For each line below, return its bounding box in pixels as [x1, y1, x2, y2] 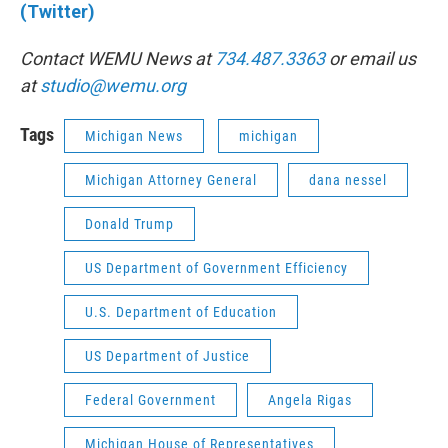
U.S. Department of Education [85, 304, 277, 320]
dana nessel [309, 172, 387, 188]
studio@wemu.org [40, 75, 186, 96]
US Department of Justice [85, 348, 250, 364]
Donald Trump [85, 216, 174, 232]
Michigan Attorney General [85, 172, 257, 188]
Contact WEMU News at [20, 48, 215, 69]
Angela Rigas [268, 392, 352, 408]
